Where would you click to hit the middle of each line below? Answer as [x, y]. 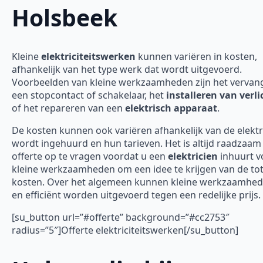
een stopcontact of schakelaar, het [88, 95]
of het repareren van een [68, 108]
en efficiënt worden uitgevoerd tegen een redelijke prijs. [136, 195]
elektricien [193, 156]
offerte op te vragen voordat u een [90, 156]
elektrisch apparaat [171, 108]
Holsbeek [65, 17]
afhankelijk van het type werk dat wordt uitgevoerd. [127, 70]
